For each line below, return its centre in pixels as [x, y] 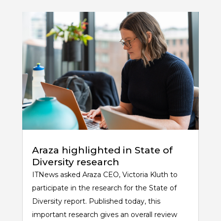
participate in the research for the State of [104, 188]
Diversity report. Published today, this [96, 202]
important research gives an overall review [104, 215]
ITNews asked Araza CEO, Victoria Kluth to [105, 175]
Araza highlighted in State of [102, 150]
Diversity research [75, 162]
